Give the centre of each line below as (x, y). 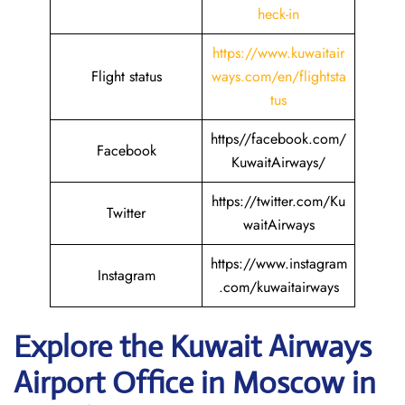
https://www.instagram (278, 264)
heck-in (278, 14)
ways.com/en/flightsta (278, 76)
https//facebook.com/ (278, 139)
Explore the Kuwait (137, 347)
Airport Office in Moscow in (195, 383)
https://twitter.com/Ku (278, 201)
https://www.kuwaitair (278, 53)
